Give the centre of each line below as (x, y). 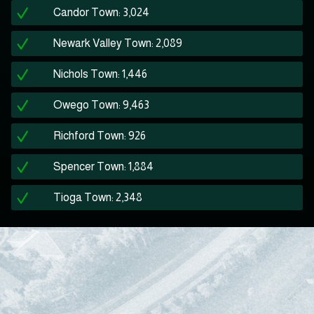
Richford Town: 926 (100, 136)
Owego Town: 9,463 (101, 105)
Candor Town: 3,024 (101, 13)
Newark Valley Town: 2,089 (118, 43)
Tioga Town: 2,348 (98, 198)
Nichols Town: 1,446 (100, 74)
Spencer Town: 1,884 (103, 167)
